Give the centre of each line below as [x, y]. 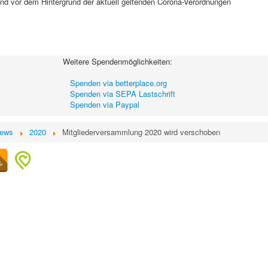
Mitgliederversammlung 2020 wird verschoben [141, 132]
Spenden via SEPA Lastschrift [123, 94]
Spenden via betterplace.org [118, 83]
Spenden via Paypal [105, 104]
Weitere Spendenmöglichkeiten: [118, 61]
